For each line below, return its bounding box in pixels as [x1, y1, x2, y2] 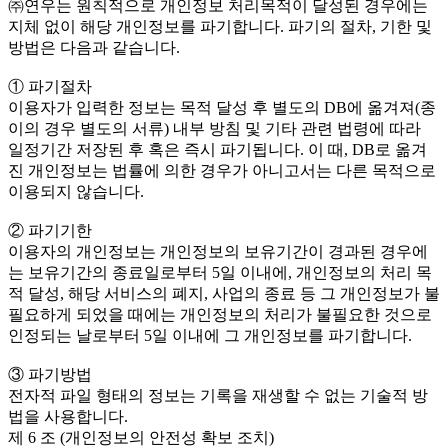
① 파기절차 [8, 77, 92, 95]
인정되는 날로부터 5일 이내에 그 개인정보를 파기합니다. [8, 326, 412, 344]
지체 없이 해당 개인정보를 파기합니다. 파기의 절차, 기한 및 [8, 17, 432, 35]
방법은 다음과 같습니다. [8, 38, 180, 56]
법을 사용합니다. [8, 407, 128, 425]
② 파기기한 [8, 221, 92, 239]
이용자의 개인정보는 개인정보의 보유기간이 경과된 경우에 [8, 242, 428, 260]
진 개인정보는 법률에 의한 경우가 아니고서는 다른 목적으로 [8, 161, 436, 179]
